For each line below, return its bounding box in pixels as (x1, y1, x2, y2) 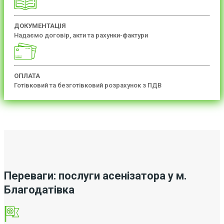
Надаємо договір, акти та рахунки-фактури (14, 31, 148, 39)
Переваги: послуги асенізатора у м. (4, 169, 187, 182)
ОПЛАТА (14, 71, 40, 79)
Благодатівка (4, 183, 74, 196)
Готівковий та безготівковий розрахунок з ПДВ (14, 81, 161, 89)
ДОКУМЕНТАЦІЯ (14, 21, 66, 29)
